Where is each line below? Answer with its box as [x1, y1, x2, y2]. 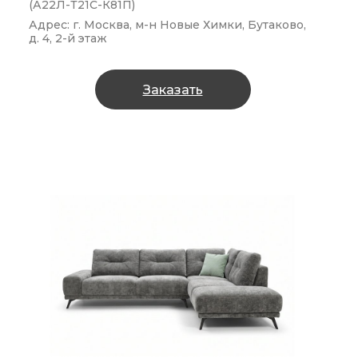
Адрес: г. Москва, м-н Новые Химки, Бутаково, [29, 18, 306, 33]
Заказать [142, 82, 203, 97]
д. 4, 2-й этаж [29, 31, 107, 46]
